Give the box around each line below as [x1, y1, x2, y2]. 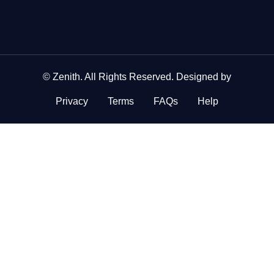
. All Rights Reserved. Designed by [80, 72, 231, 83]
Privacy [56, 96, 88, 107]
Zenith [53, 72, 80, 83]
